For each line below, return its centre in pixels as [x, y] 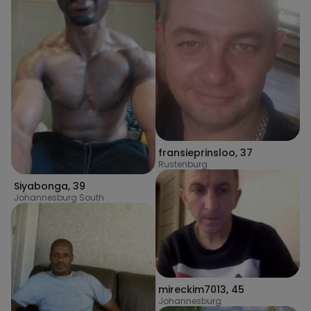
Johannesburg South [59, 197]
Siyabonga [41, 186]
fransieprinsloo [197, 152]
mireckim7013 [192, 289]
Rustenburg [183, 164]
